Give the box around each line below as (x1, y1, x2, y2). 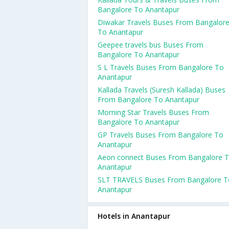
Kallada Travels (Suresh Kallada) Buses (98, 85, 225, 95)
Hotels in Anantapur (98, 211, 170, 221)
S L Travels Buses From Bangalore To (98, 62, 224, 72)
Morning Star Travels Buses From (98, 107, 209, 117)
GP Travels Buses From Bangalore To (98, 130, 223, 140)
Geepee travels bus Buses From (98, 40, 203, 50)
